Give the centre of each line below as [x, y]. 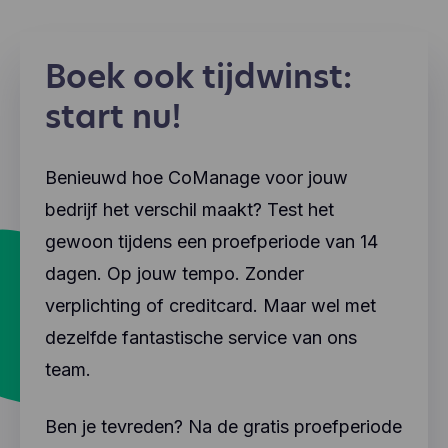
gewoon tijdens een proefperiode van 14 [211, 241]
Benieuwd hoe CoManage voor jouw [196, 177]
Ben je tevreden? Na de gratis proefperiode [223, 426]
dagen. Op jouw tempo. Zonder [174, 273]
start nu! [113, 116]
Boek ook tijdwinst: [198, 76]
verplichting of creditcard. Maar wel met [210, 305]
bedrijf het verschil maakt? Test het [189, 209]
